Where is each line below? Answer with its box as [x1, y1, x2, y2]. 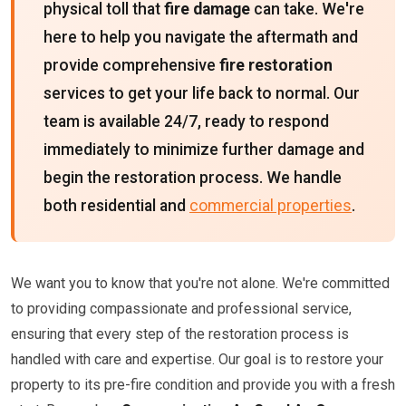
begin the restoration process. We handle [43, 169, 342, 187]
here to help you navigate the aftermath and [43, 28, 358, 46]
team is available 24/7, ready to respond [43, 112, 329, 130]
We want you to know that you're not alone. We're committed [11, 275, 390, 292]
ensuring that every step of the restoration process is [11, 325, 349, 343]
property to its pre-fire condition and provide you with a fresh [11, 376, 395, 393]
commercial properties [189, 197, 352, 215]
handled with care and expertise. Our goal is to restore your [11, 351, 383, 368]
